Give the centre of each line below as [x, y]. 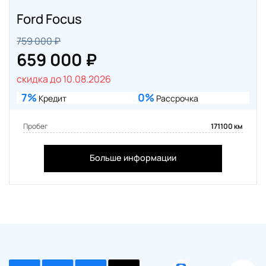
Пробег [36, 126]
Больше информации [133, 158]
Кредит [52, 99]
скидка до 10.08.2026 [64, 79]
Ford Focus [50, 19]
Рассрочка [176, 99]
